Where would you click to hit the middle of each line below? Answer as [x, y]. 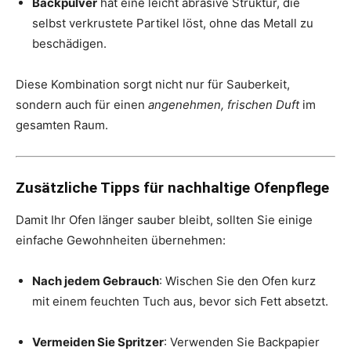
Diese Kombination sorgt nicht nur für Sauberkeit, [153, 84]
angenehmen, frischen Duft [224, 104]
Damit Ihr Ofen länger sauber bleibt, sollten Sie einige [164, 219]
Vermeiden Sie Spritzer [98, 342]
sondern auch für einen [82, 104]
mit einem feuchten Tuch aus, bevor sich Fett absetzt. [180, 301]
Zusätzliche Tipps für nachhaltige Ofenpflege [172, 187]
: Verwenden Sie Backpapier [242, 342]
